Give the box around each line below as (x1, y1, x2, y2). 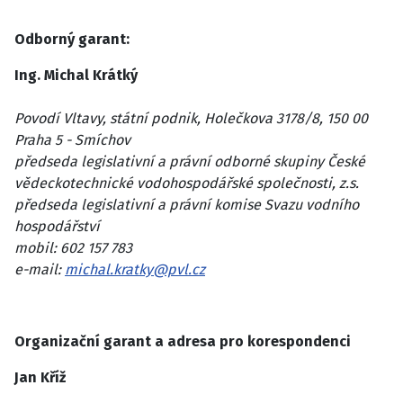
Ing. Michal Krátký (14, 66, 138, 84)
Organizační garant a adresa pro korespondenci (14, 332, 351, 350)
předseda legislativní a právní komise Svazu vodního (14, 195, 359, 213)
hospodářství (14, 217, 100, 235)
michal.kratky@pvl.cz (65, 260, 205, 278)
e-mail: (14, 260, 65, 278)
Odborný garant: (14, 30, 130, 48)
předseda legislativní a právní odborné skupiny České (14, 152, 365, 170)
